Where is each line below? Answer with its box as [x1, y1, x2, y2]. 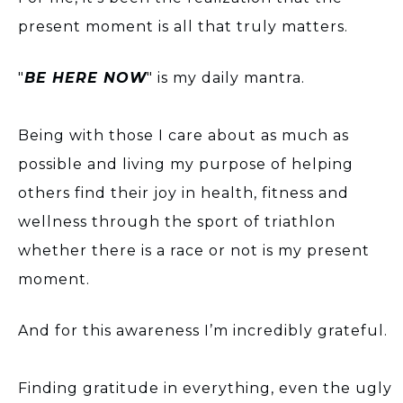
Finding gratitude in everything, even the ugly [18, 379, 392, 397]
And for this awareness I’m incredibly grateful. [18, 321, 388, 339]
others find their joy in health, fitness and [18, 184, 349, 201]
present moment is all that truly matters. [18, 17, 348, 35]
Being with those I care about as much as [18, 126, 349, 144]
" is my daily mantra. [147, 68, 305, 86]
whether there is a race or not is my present [18, 241, 370, 259]
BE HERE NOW [24, 68, 147, 86]
